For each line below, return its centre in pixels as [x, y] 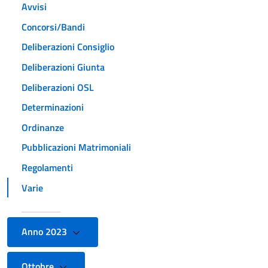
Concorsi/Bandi [53, 27]
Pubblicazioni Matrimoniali [76, 147]
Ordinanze [43, 127]
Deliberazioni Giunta [63, 67]
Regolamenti [47, 167]
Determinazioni [53, 107]
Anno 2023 [45, 232]
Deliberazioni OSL [58, 87]
